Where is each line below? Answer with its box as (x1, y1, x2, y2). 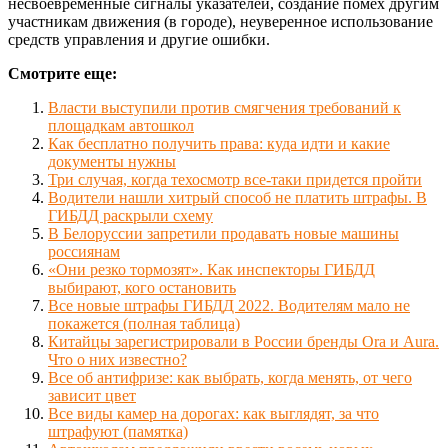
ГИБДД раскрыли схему (48, 206, 213, 224)
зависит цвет (48, 386, 136, 404)
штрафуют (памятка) (48, 422, 188, 440)
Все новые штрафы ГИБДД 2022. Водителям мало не (48, 296, 410, 314)
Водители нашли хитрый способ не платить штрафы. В (48, 188, 427, 206)
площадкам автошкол (48, 116, 194, 134)
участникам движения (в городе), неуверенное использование (8, 12, 433, 30)
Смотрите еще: (8, 64, 117, 82)
